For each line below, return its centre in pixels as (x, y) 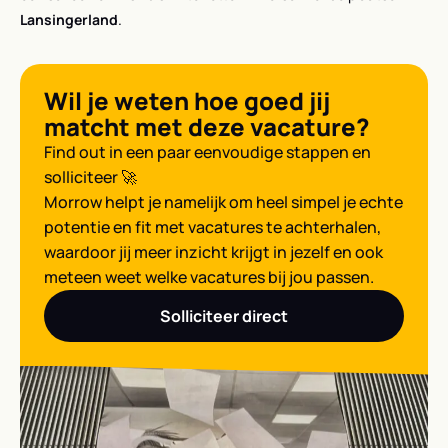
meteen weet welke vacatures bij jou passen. (209, 276)
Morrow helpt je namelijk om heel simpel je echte (223, 201)
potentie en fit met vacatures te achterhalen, (212, 226)
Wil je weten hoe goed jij (187, 100)
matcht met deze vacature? (207, 126)
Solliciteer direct (224, 315)
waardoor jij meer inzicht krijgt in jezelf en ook (213, 251)
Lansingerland (69, 19)
